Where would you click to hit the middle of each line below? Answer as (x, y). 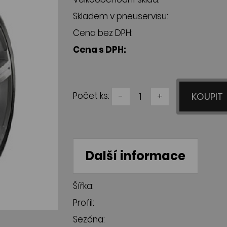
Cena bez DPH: (103, 33)
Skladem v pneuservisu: (121, 16)
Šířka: (83, 186)
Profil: (84, 203)
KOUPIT (208, 97)
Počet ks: (91, 96)
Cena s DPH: (100, 50)
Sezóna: (89, 219)
